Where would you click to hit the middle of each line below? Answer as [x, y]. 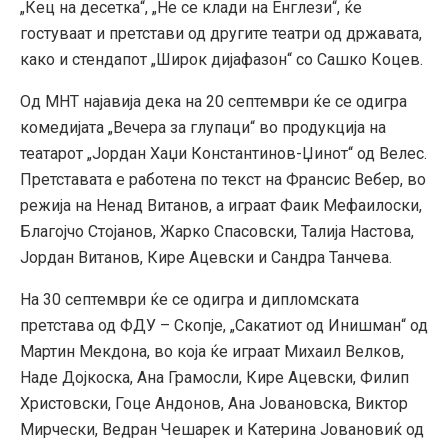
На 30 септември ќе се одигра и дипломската [189, 300]
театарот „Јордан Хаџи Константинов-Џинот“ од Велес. [223, 154]
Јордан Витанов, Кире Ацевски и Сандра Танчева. [206, 258]
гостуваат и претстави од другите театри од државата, [221, 34]
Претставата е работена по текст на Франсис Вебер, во [223, 180]
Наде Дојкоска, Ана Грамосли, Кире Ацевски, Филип [214, 378]
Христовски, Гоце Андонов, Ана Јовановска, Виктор [214, 404]
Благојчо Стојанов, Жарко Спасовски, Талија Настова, [217, 232]
